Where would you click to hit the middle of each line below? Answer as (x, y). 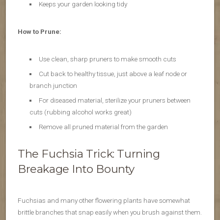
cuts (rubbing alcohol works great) (81, 112)
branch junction (53, 86)
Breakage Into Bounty (76, 169)
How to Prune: (40, 32)
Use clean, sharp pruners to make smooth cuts (107, 59)
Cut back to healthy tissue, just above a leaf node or (113, 74)
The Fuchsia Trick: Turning (89, 154)
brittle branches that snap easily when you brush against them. (110, 212)
